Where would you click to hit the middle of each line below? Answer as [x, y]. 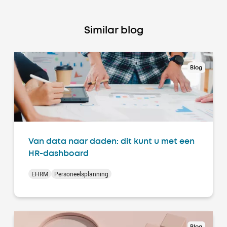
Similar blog [113, 31]
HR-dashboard [59, 154]
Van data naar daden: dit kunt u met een [111, 142]
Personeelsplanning [81, 174]
